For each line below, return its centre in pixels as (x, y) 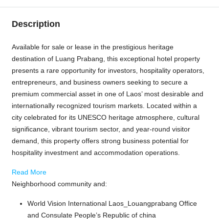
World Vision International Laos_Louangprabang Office (112, 203)
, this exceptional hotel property (152, 59)
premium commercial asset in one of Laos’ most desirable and (108, 94)
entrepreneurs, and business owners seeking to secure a (100, 82)
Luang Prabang (79, 59)
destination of (33, 59)
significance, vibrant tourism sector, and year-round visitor (101, 129)
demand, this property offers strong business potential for (100, 141)
